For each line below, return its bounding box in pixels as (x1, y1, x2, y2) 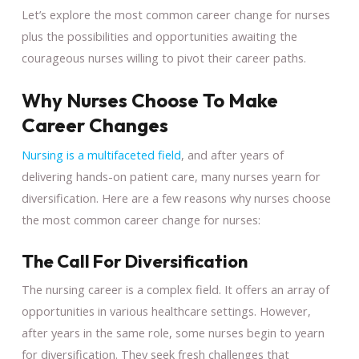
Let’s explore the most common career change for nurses (21, 6, 330, 22)
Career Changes (21, 112, 168, 137)
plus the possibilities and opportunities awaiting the (21, 27, 297, 44)
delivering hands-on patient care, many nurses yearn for (21, 167, 321, 184)
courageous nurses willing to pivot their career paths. (21, 49, 306, 66)
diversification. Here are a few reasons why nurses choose (21, 189, 331, 206)
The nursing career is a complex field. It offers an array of (21, 280, 329, 297)
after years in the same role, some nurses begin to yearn (21, 324, 325, 341)
